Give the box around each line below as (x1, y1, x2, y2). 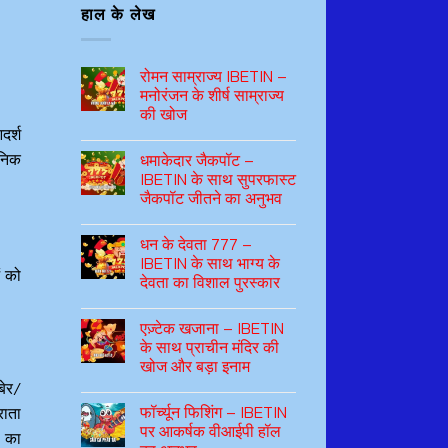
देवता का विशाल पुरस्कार (140, 271, 280, 292)
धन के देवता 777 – (140, 233, 252, 254)
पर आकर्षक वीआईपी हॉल (140, 420, 281, 441)
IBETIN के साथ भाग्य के (140, 252, 280, 273)
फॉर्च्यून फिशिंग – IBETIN (140, 401, 287, 422)
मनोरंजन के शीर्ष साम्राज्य (140, 84, 284, 105)
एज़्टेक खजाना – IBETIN (140, 317, 284, 338)
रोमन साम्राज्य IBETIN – (140, 65, 287, 86)
